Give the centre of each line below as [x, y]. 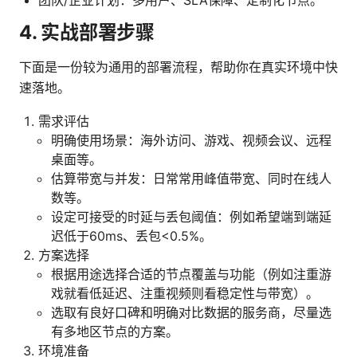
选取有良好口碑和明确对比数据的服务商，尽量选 [191, 312]
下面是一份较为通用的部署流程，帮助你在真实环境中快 [178, 67]
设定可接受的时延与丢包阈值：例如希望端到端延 [191, 216]
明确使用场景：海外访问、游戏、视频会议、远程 [191, 140]
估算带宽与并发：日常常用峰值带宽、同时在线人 [191, 178]
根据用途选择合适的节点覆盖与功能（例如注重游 [191, 274]
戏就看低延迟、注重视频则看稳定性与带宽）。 [185, 293]
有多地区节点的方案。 [115, 331]
